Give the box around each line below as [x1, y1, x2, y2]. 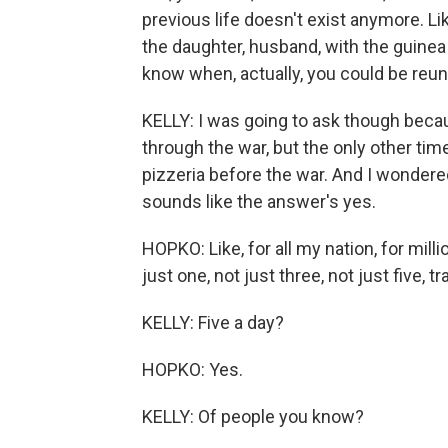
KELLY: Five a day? [142, 312, 284, 333]
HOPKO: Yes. [142, 359, 243, 380]
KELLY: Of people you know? [142, 406, 364, 427]
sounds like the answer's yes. [142, 191, 376, 212]
